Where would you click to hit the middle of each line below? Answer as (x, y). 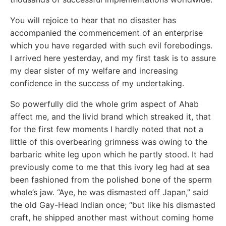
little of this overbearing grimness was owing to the (109, 142)
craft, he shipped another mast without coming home (112, 217)
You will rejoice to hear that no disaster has (93, 20)
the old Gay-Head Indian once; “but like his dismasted (113, 205)
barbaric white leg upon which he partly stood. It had (112, 154)
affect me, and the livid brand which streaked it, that (110, 116)
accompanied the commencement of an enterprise (106, 33)
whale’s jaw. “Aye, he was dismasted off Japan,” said (109, 192)
